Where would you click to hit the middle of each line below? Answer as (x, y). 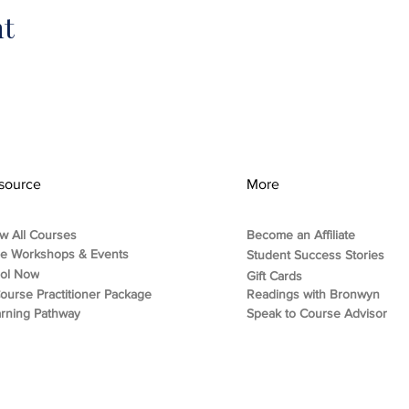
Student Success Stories (315, 254)
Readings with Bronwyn (313, 294)
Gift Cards (274, 275)
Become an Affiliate (300, 234)
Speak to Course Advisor (316, 313)
